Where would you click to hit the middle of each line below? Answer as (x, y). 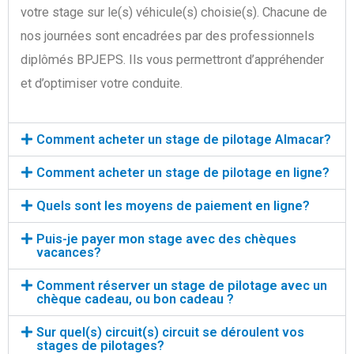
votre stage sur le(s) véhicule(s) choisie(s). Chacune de (174, 13)
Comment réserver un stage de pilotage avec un (181, 285)
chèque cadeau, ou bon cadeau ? (135, 299)
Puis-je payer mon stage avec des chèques (166, 239)
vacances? (68, 252)
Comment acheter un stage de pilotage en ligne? (183, 172)
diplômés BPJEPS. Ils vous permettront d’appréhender (172, 60)
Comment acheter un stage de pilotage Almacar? (183, 139)
